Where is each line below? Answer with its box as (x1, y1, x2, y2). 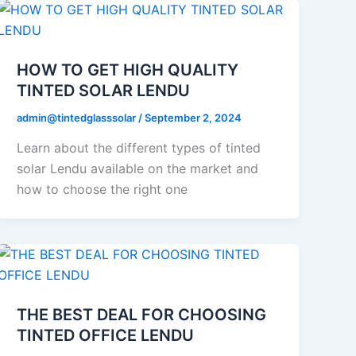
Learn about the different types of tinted (17, 139, 261, 156)
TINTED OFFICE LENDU (17, 325, 195, 345)
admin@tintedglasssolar (17, 111, 139, 124)
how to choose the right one (17, 180, 188, 197)
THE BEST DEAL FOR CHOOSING (17, 304, 267, 324)
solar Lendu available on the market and (17, 160, 259, 176)
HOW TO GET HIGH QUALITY (17, 60, 239, 79)
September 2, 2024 (145, 111, 242, 124)
